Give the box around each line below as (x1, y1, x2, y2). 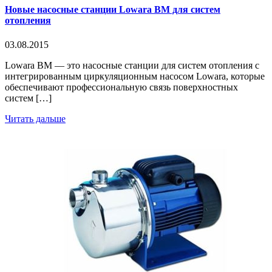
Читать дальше (5, 113, 66, 124)
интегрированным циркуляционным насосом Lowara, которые (5, 70, 265, 81)
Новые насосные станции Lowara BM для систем (5, 4, 220, 15)
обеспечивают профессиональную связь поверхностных (5, 81, 238, 92)
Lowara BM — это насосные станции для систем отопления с (5, 59, 259, 70)
